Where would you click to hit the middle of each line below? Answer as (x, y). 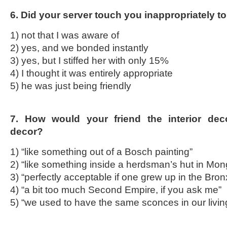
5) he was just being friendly (71, 86)
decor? (27, 131)
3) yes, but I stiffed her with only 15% (89, 61)
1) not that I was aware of (65, 35)
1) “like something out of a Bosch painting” (101, 152)
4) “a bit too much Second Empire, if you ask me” (116, 190)
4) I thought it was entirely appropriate (91, 73)
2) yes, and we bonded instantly (79, 48)
